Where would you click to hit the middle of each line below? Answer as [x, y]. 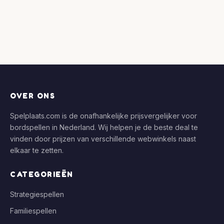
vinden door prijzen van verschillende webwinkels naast [103, 138]
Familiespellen [33, 210]
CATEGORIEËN [42, 174]
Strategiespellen [37, 194]
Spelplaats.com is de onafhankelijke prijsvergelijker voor [103, 115]
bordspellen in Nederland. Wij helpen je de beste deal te [104, 127]
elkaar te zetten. [37, 150]
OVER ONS [32, 95]
